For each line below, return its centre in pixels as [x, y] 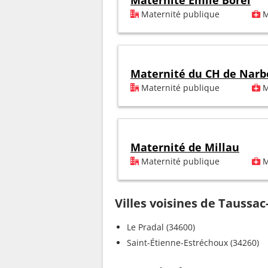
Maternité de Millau [185, 147]
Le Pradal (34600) [161, 227]
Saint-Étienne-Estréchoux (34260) [193, 243]
